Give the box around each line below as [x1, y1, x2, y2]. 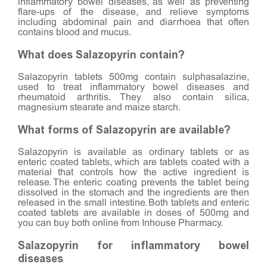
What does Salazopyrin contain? [18, 48, 185, 61]
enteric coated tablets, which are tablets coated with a [18, 157, 249, 167]
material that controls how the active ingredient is [18, 167, 249, 177]
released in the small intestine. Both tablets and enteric [18, 198, 249, 207]
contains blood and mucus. [18, 27, 131, 37]
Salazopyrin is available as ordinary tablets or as [18, 147, 249, 157]
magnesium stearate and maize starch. [18, 103, 181, 112]
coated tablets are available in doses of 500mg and [18, 208, 249, 218]
